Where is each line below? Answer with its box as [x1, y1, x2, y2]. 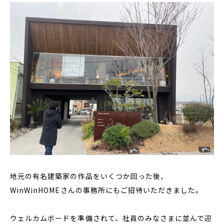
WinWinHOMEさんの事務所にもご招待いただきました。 [10, 185, 203, 195]
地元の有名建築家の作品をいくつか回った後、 [10, 171, 168, 181]
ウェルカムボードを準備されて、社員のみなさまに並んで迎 [10, 213, 212, 223]
